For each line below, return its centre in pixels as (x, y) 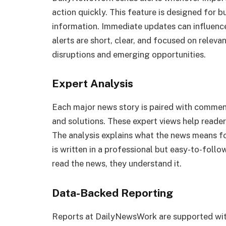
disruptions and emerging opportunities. (129, 54)
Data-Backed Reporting (112, 193)
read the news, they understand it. (117, 164)
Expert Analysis (93, 84)
